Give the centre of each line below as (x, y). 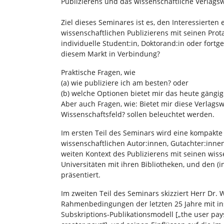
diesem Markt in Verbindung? (110, 53)
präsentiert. (81, 174)
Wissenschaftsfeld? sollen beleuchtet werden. (138, 114)
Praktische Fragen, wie (99, 72)
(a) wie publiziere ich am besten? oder (126, 82)
